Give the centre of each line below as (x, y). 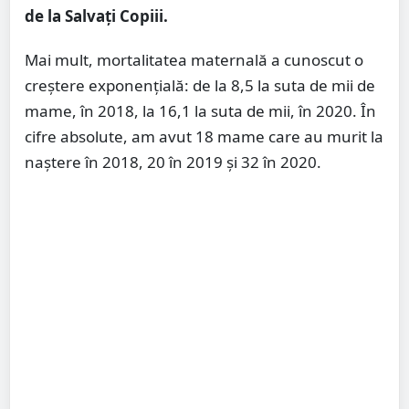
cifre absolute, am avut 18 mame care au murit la (204, 137)
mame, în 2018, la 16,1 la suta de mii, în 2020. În (200, 111)
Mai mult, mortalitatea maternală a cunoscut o (194, 60)
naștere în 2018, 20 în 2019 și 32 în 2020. (173, 163)
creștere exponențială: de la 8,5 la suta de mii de (200, 86)
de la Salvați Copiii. (96, 16)
